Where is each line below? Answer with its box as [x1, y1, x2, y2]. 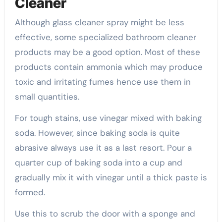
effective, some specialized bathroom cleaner [14, 32, 196, 43]
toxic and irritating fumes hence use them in [14, 76, 191, 88]
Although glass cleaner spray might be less [14, 17, 184, 28]
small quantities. [14, 91, 79, 103]
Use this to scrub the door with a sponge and [14, 208, 195, 220]
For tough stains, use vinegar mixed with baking [14, 112, 202, 124]
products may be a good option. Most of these [14, 47, 200, 58]
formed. [14, 187, 45, 198]
